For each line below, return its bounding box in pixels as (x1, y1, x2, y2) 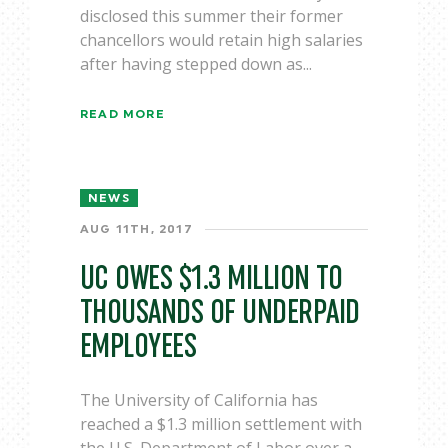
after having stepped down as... (80, 53, 312, 75)
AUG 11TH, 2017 (80, 223, 193, 235)
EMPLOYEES (80, 329, 197, 364)
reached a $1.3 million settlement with (80, 413, 362, 435)
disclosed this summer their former (80, 5, 343, 27)
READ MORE (80, 108, 165, 120)
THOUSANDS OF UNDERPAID (80, 295, 360, 330)
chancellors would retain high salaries (80, 29, 363, 51)
